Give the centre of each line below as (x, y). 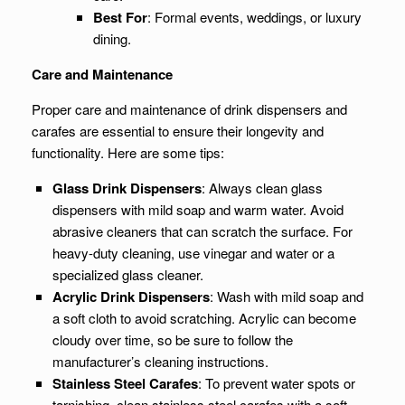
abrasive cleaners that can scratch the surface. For (202, 231)
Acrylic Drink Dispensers (131, 297)
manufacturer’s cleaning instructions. (160, 361)
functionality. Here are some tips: (128, 152)
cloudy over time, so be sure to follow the (172, 339)
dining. (112, 38)
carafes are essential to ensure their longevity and (178, 131)
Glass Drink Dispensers (127, 188)
